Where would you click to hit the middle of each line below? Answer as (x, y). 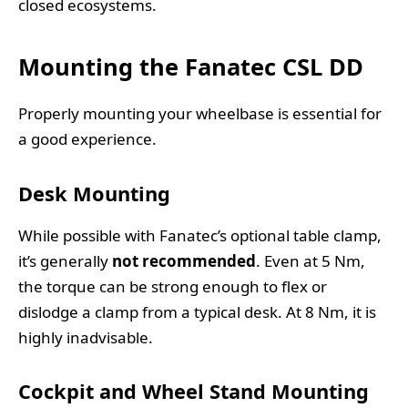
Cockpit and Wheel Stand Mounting (194, 392)
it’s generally (65, 260)
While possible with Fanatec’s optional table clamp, (200, 235)
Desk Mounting (94, 193)
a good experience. (87, 139)
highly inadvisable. (86, 337)
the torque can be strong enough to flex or (173, 286)
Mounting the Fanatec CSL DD (191, 66)
